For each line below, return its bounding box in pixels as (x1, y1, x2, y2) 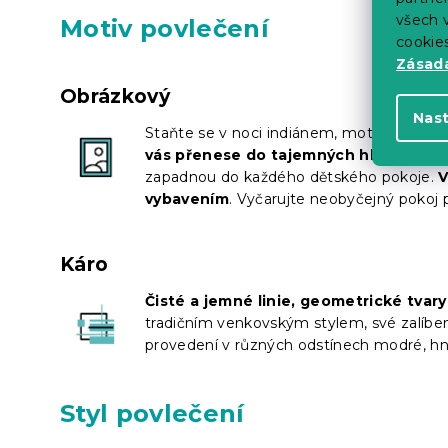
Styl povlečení (60, 398, 245, 428)
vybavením (145, 189, 229, 208)
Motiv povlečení (60, 13, 269, 43)
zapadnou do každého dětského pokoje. (145, 167, 439, 186)
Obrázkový (60, 84, 170, 108)
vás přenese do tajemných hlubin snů (145, 145, 443, 164)
